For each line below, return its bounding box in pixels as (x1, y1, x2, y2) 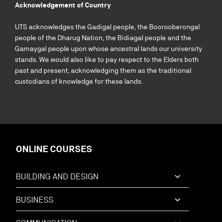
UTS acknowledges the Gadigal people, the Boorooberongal (15, 23, 200, 31)
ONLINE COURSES (16, 144, 92, 154)
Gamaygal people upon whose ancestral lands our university (15, 45, 202, 53)
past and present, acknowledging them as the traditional (15, 66, 191, 74)
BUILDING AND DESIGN (16, 172, 99, 181)
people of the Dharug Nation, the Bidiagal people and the (15, 34, 191, 42)
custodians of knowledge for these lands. (15, 77, 143, 85)
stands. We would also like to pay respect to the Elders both (15, 55, 199, 63)
